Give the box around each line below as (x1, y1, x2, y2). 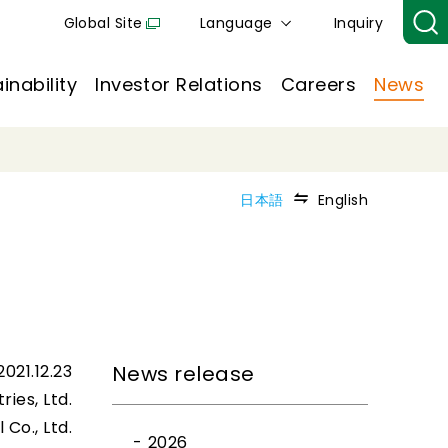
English (317, 190, 368, 210)
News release (112, 360, 255, 388)
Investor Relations (95, 72, 263, 97)
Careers (280, 72, 357, 97)
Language (199, 12, 273, 33)
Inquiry (333, 12, 383, 33)
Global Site (63, 12, 143, 33)
